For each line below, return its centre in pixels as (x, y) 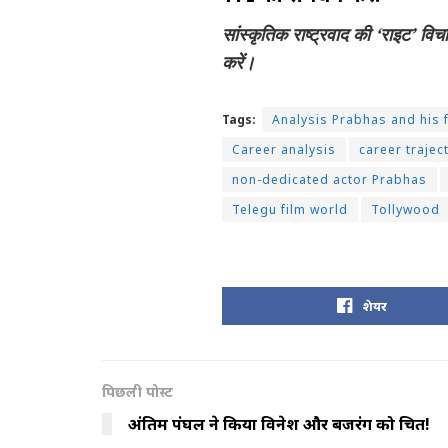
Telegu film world (290, 210)
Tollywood (405, 210)
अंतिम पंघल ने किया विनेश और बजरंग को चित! (279, 424)
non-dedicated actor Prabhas (329, 180)
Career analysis (284, 150)
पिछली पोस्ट (137, 392)
